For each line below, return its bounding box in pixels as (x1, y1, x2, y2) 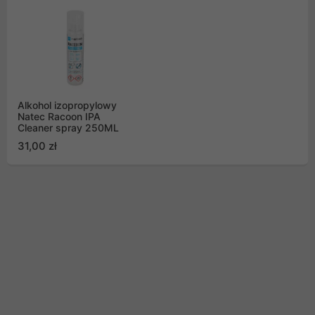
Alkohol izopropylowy (18, 98, 117, 111)
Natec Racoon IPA (18, 110, 101, 122)
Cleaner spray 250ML (18, 121, 119, 134)
